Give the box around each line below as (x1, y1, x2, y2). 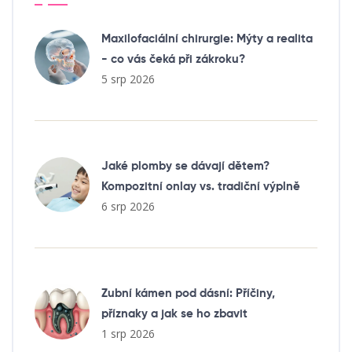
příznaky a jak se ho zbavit (101, 308, 247, 321)
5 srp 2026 (101, 71, 155, 87)
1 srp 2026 (101, 326, 155, 342)
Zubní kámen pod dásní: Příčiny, (101, 288, 275, 300)
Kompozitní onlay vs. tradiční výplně (101, 181, 300, 193)
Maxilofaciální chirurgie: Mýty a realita (101, 33, 313, 46)
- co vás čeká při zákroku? (101, 53, 245, 66)
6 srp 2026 (101, 199, 155, 214)
